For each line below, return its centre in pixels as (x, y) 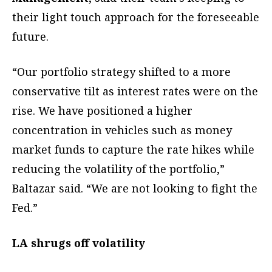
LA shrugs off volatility (79, 243)
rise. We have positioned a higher (102, 111)
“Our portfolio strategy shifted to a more (121, 72)
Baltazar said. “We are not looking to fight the (135, 189)
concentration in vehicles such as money (122, 130)
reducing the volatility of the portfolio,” (118, 169)
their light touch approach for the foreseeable (136, 17)
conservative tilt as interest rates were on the (135, 91)
